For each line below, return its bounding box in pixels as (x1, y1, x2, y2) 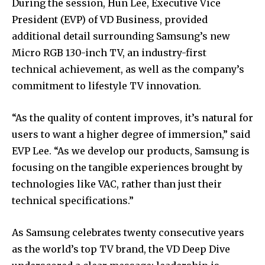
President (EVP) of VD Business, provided (12, 13, 208, 25)
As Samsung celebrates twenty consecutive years (12, 226, 244, 238)
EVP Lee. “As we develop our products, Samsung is (12, 144, 250, 157)
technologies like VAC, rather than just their (12, 177, 222, 190)
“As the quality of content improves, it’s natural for (12, 111, 253, 124)
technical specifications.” (12, 194, 134, 206)
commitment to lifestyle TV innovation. (12, 79, 201, 92)
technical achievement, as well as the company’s (12, 63, 244, 75)
